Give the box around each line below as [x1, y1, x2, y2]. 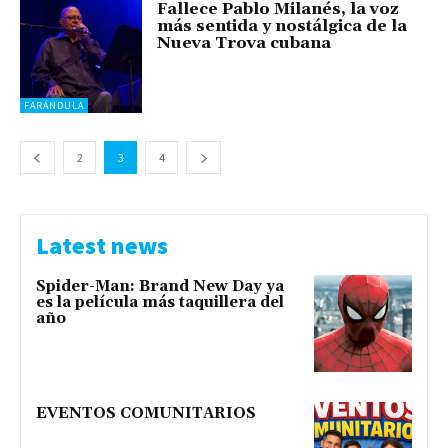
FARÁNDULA [24, 98, 84, 112]
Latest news [36, 229, 168, 261]
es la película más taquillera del [36, 292, 284, 312]
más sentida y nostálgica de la [157, 16, 408, 37]
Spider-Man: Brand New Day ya [36, 276, 284, 296]
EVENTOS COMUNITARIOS [36, 404, 256, 424]
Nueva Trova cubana [157, 33, 332, 54]
